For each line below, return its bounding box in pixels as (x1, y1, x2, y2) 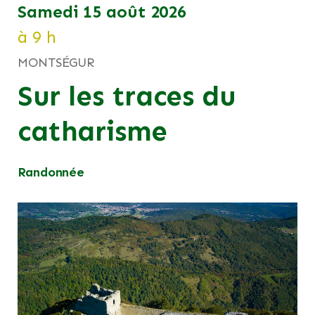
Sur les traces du (18, 79, 236, 113)
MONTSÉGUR (18, 55, 95, 70)
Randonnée (18, 165, 85, 180)
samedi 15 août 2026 (26, 1, 187, 22)
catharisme (18, 114, 167, 148)
